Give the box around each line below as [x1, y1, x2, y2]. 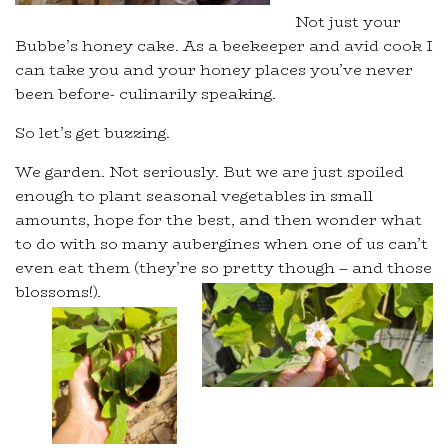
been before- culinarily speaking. [15, 82, 276, 106]
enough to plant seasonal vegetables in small [15, 184, 373, 208]
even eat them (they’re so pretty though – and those [15, 256, 432, 280]
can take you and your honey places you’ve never [15, 58, 413, 82]
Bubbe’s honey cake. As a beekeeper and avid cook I [15, 34, 433, 58]
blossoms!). [15, 280, 101, 304]
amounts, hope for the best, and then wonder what [15, 208, 422, 232]
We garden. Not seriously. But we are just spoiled [15, 160, 404, 184]
